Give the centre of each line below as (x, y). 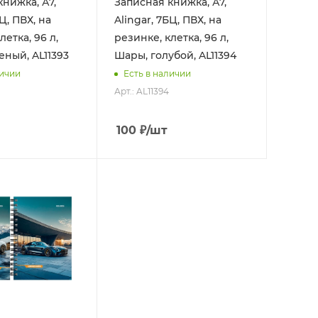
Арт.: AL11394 (141, 91)
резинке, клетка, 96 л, (171, 37)
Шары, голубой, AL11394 (175, 55)
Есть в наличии (157, 74)
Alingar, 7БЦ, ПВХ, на (168, 20)
